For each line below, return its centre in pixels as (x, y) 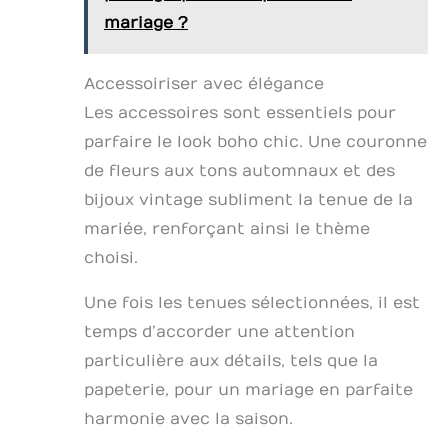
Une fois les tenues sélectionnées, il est (252, 303)
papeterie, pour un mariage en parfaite (248, 390)
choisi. (111, 258)
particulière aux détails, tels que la (231, 361)
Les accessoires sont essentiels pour (240, 113)
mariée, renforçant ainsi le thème (227, 229)
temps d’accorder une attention (219, 332)
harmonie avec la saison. (188, 419)
